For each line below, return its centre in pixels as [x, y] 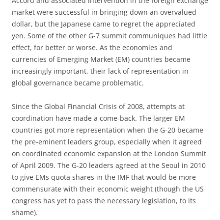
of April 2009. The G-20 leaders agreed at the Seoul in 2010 [109, 165]
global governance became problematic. [78, 83]
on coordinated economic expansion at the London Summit [109, 153]
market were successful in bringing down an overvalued [104, 12]
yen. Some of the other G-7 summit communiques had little [110, 36]
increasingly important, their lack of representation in [100, 71]
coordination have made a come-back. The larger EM [98, 118]
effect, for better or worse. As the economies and [92, 47]
